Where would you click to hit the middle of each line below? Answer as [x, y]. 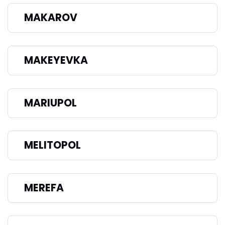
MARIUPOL [50, 103]
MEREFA [44, 188]
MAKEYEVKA [56, 60]
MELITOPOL [52, 145]
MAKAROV [51, 18]
